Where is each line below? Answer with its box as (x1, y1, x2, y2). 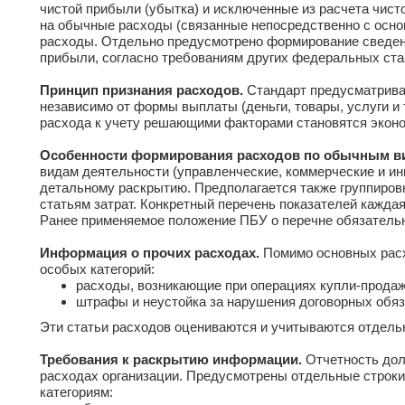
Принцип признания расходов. (40, 82, 247, 99)
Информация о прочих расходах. (40, 245, 263, 261)
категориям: (40, 384, 113, 400)
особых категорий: (40, 261, 155, 278)
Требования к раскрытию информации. (40, 352, 302, 368)
